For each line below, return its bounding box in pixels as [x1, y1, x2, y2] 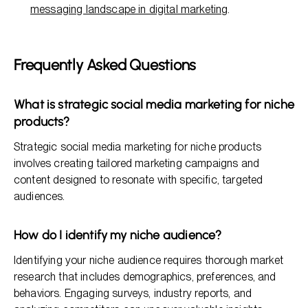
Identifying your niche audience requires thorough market [14, 254, 283, 267]
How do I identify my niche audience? [14, 228, 222, 243]
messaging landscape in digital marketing [30, 3, 228, 16]
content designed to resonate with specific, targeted [14, 173, 263, 186]
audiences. [14, 190, 65, 203]
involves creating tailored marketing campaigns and [14, 157, 260, 170]
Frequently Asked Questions [14, 56, 197, 74]
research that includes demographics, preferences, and [14, 270, 276, 283]
